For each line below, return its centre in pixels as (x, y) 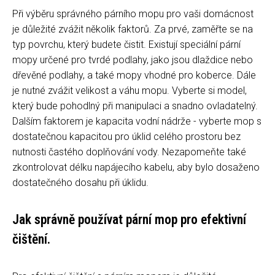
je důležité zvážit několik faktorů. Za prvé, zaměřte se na (133, 29)
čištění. (31, 239)
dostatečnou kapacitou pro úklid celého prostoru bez (126, 136)
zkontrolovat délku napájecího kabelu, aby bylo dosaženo (136, 167)
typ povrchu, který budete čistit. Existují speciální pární (126, 44)
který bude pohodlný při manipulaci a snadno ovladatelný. (135, 106)
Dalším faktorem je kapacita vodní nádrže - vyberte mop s (137, 121)
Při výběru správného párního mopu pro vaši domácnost (133, 14)
